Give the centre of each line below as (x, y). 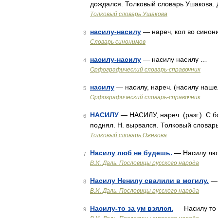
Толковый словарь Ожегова (128, 135)
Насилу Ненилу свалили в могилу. (149, 181)
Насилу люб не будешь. (131, 153)
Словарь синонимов (118, 42)
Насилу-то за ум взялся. (132, 208)
